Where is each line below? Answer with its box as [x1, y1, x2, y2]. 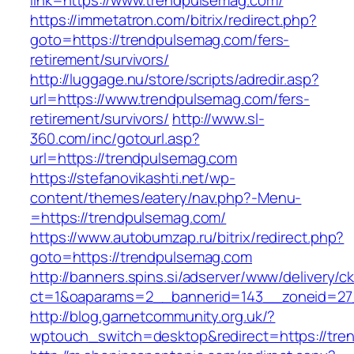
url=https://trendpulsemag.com [30, 148, 238, 169]
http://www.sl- [171, 108, 265, 130]
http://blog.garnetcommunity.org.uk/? [30, 306, 276, 327]
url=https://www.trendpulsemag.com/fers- [30, 88, 311, 110]
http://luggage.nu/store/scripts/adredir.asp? [30, 69, 319, 90]
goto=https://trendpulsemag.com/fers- [30, 29, 290, 51]
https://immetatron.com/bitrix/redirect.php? [30, 9, 317, 31]
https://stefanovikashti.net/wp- [30, 168, 235, 189]
